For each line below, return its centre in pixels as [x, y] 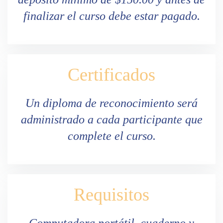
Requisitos [111, 194]
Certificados [111, 74]
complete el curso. [111, 136]
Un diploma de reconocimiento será [111, 103]
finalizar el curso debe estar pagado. [111, 16]
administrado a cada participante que [111, 119]
